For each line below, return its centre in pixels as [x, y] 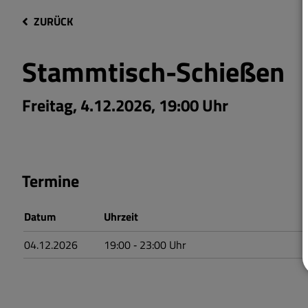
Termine [51, 181]
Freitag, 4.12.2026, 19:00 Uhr [125, 106]
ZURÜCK [53, 22]
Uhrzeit [121, 217]
